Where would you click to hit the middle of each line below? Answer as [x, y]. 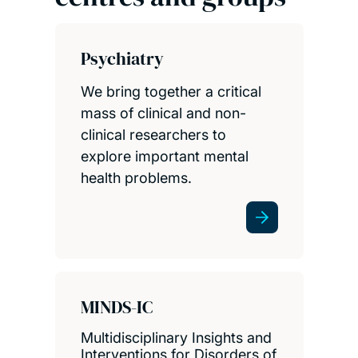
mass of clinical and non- [163, 113]
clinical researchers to [153, 135]
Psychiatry [122, 59]
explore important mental [164, 157]
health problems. [136, 178]
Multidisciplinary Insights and [176, 338]
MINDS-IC [116, 307]
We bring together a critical [171, 92]
